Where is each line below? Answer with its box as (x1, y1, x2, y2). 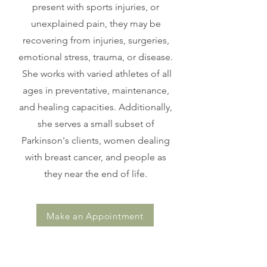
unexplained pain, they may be (30, 18, 161, 29)
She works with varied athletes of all (20, 68, 172, 79)
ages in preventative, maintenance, (22, 85, 169, 96)
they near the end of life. (44, 168, 147, 179)
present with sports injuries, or (32, 1, 159, 13)
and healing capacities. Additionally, (19, 101, 172, 113)
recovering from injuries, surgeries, (22, 35, 169, 46)
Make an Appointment (46, 210, 144, 222)
